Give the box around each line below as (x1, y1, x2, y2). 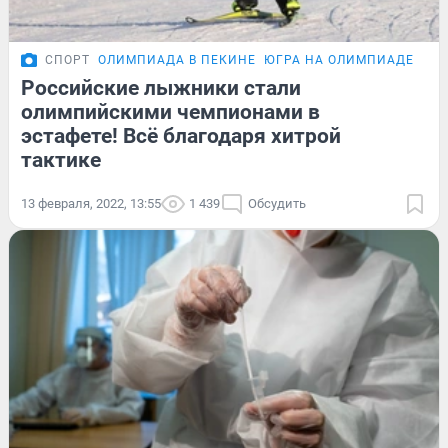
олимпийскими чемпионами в (21, 100, 320, 125)
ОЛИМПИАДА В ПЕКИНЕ (98, 53, 256, 68)
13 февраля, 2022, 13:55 (21, 196, 161, 212)
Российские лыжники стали (21, 76, 301, 101)
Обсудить (248, 196, 306, 212)
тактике (21, 148, 101, 173)
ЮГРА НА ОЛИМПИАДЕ (264, 53, 414, 68)
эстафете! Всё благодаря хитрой (21, 124, 341, 149)
